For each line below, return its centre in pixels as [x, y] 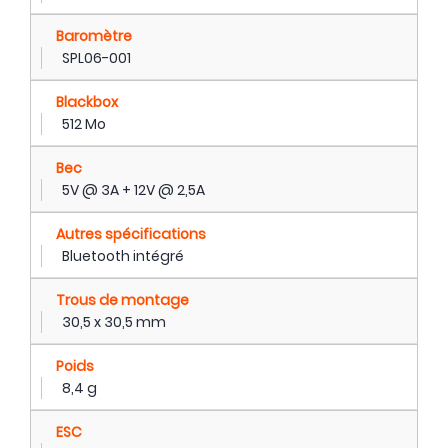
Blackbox [87, 101]
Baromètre [94, 35]
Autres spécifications [131, 233]
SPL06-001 [96, 57]
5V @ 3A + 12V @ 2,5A [133, 189]
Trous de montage [122, 299]
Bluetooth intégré [123, 255]
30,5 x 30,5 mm [114, 321]
